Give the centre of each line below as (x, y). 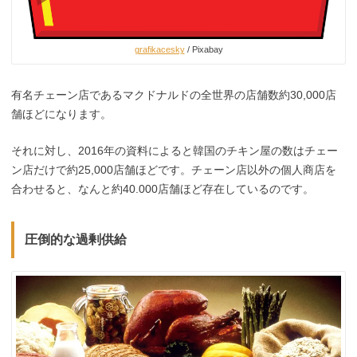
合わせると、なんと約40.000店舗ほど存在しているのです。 (163, 188)
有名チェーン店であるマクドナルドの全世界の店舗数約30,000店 (174, 94)
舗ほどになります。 (61, 114)
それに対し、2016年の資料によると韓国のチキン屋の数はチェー (175, 150)
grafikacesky (159, 50)
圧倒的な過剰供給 (75, 239)
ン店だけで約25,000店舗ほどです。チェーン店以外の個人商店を (174, 169)
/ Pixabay (204, 50)
